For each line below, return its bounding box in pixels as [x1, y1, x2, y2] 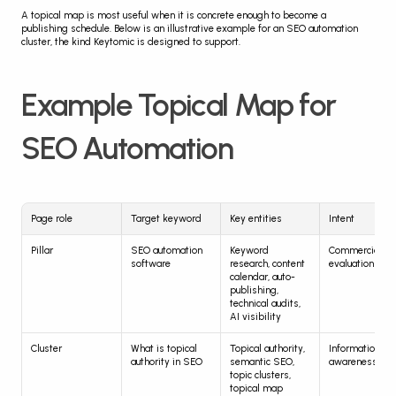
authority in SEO [131, 356, 202, 369]
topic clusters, [230, 369, 291, 382]
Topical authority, [230, 343, 305, 355]
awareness [329, 356, 377, 369]
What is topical [131, 343, 197, 355]
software [131, 258, 171, 270]
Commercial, [329, 245, 384, 257]
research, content [230, 258, 305, 270]
